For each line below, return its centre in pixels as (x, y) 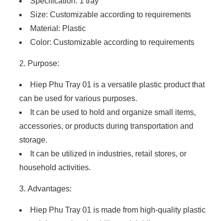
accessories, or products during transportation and (106, 126)
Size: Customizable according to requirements (110, 15)
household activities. (55, 168)
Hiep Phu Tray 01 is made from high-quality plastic (118, 210)
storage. (33, 140)
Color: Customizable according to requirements (112, 42)
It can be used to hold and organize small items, (113, 112)
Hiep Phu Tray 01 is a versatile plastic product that (117, 85)
